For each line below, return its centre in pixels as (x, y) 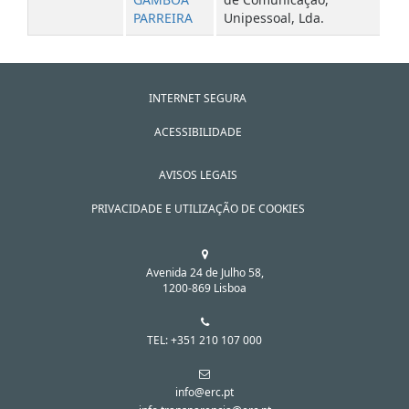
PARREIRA (163, 18)
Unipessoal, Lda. (274, 18)
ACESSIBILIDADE (198, 132)
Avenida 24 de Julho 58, (204, 273)
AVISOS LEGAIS (198, 175)
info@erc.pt (204, 392)
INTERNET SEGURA (198, 98)
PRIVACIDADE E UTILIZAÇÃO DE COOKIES (198, 209)
